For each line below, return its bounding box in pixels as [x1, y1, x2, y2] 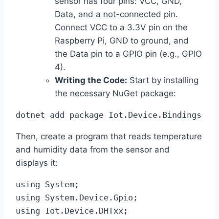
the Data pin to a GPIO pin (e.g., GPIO [55, 49, 202, 59]
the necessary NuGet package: [55, 88, 176, 99]
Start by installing [127, 75, 198, 86]
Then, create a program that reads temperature [16, 131, 202, 142]
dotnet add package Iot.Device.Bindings [16, 110, 201, 120]
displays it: [16, 158, 58, 168]
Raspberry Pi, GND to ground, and [55, 36, 189, 46]
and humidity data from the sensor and [16, 145, 170, 155]
